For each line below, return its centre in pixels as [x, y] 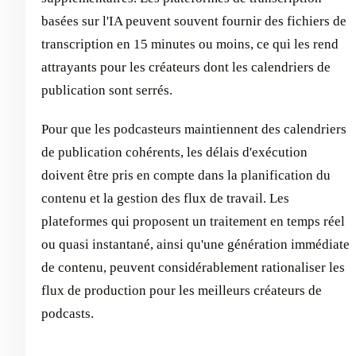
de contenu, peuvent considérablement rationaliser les [193, 267]
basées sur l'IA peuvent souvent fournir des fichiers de [194, 21]
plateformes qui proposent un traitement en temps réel [193, 221]
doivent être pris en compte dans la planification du [186, 175]
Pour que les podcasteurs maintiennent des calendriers [194, 129]
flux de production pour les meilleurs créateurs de [182, 290]
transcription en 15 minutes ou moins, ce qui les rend [190, 44]
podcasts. [68, 313]
